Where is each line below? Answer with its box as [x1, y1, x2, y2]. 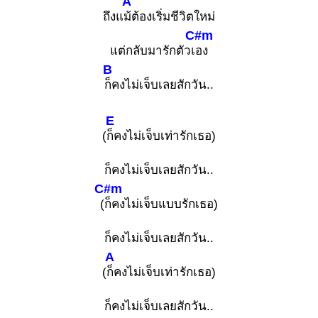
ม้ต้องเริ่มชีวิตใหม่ [124, 9, 215, 23]
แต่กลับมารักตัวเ [110, 43, 195, 57]
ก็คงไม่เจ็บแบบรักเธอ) [104, 197, 218, 211]
